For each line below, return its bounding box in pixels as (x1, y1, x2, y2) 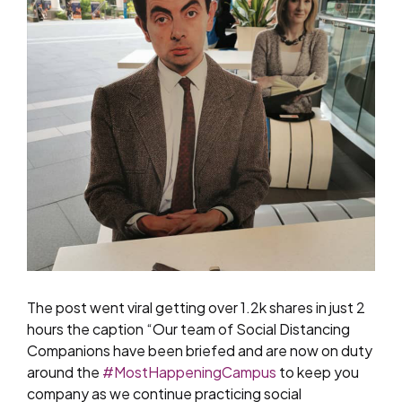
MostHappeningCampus (114, 363, 276, 382)
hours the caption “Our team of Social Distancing (27, 319, 350, 339)
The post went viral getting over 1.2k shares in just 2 (27, 298, 365, 318)
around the (27, 363, 102, 382)
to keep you (276, 363, 359, 382)
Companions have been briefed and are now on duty (27, 341, 372, 361)
